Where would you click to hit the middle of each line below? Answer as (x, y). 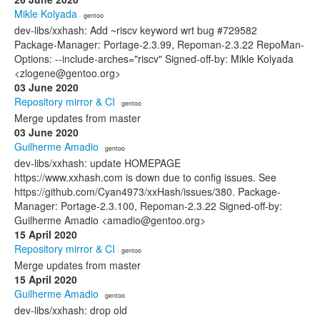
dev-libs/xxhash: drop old (71, 310)
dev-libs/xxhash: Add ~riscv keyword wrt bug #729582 (136, 30)
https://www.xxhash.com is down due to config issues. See (145, 177)
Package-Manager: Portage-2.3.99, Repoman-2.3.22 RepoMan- (159, 44)
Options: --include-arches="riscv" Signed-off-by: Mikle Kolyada (154, 59)
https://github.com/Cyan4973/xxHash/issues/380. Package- (147, 191)
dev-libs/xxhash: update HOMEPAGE (97, 163)
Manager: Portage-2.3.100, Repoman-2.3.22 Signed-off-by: (148, 206)
